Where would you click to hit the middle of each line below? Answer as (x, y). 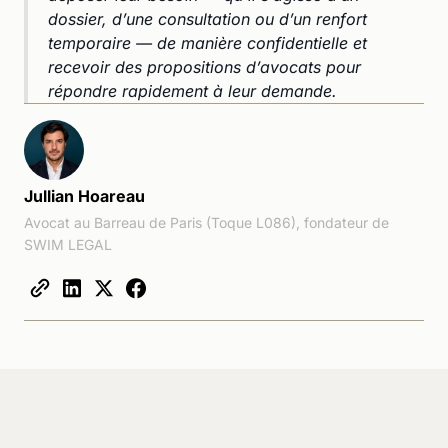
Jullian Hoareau (84, 195)
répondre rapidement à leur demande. (192, 90)
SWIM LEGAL (68, 244)
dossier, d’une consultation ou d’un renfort (207, 18)
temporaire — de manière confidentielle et (207, 42)
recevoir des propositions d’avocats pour (204, 66)
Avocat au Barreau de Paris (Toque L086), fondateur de (206, 222)
